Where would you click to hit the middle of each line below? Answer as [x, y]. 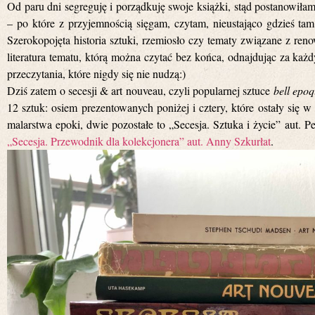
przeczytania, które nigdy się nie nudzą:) [96, 73]
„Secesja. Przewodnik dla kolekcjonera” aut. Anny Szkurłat [139, 141]
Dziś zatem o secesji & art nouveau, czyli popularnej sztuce [140, 90]
